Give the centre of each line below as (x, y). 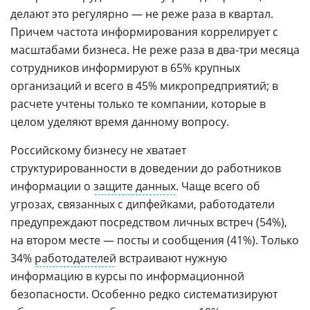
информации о (52, 186)
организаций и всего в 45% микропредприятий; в (144, 86)
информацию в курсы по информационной (127, 276)
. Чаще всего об (218, 186)
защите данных (135, 186)
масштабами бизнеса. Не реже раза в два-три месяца (155, 50)
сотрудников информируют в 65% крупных (125, 68)
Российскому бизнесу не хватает (98, 150)
